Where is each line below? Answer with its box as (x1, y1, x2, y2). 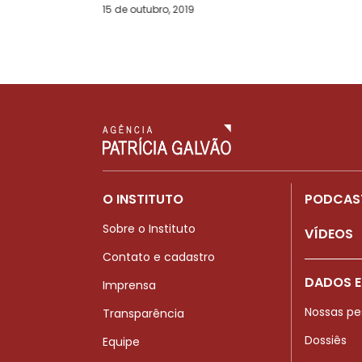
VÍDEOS (305, 224, 353, 243)
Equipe (103, 333, 140, 350)
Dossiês (305, 332, 347, 349)
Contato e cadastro (103, 248, 215, 265)
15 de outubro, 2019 (102, 2, 195, 16)
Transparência (103, 305, 184, 322)
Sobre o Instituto (103, 220, 196, 237)
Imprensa (103, 276, 156, 293)
